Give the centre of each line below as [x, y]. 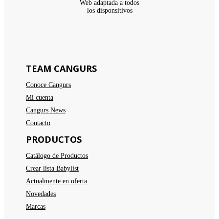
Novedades [41, 194]
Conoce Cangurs [48, 85]
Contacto [38, 123]
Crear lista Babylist [52, 169]
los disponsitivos [109, 11]
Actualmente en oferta [56, 181]
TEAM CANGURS [61, 69]
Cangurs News [46, 110]
